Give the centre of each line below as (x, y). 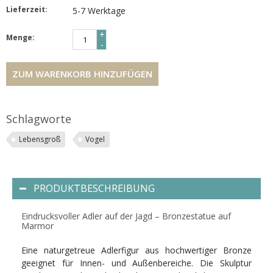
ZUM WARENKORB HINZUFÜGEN (82, 73)
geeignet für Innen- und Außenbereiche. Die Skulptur (136, 263)
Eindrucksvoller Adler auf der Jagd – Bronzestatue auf (126, 216)
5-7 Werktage (99, 10)
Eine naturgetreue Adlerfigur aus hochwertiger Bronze (136, 250)
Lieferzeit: (27, 9)
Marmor (37, 225)
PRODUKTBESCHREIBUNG (94, 188)
